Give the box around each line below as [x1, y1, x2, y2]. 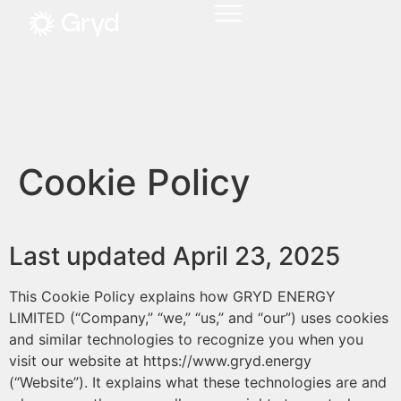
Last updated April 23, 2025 [9, 241, 340, 271]
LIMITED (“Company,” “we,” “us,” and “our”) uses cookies [9, 309, 388, 327]
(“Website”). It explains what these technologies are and [9, 373, 387, 391]
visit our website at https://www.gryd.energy [9, 352, 311, 370]
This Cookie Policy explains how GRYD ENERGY [9, 287, 336, 305]
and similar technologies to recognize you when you [9, 330, 363, 348]
